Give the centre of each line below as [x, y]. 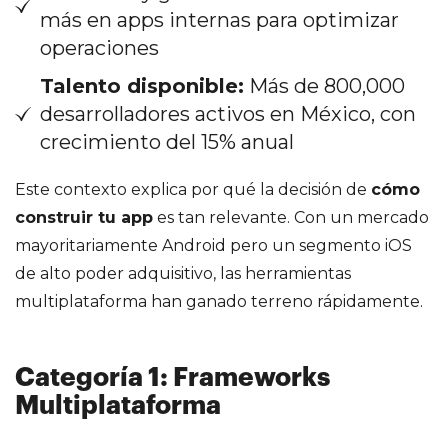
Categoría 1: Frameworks [172, 377]
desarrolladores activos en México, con [228, 113]
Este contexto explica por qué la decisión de [193, 189]
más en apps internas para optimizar [219, 19]
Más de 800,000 [324, 85]
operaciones [99, 47]
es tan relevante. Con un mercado [291, 217]
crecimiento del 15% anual [167, 141]
